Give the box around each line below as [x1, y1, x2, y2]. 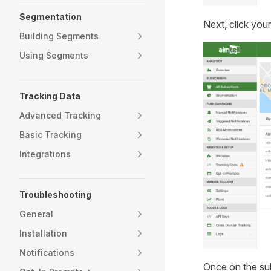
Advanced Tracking [19, 110, 101, 120]
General [19, 209, 53, 219]
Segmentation [19, 11, 82, 22]
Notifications [19, 247, 74, 258]
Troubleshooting [19, 189, 91, 200]
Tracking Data [19, 91, 80, 101]
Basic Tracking [19, 129, 82, 140]
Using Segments [19, 50, 88, 60]
